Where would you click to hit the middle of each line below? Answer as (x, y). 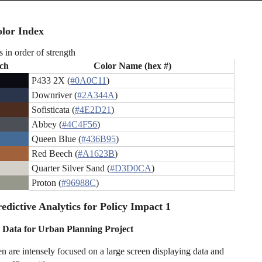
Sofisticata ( (54, 110)
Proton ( (47, 183)
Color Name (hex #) (133, 66)
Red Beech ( (55, 154)
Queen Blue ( (57, 139)
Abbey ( (47, 125)
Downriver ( (55, 95)
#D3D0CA (131, 168)
